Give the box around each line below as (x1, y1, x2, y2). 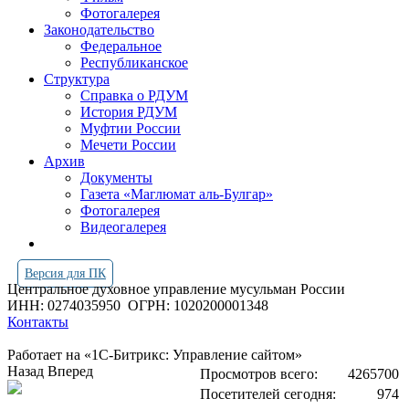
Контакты (7, 314, 68, 330)
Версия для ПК (25, 267, 106, 280)
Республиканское (80, 55, 188, 70)
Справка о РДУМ (80, 88, 188, 103)
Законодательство (44, 22, 154, 37)
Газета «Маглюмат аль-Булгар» (80, 186, 273, 202)
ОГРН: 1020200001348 (128, 298, 268, 313)
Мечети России (80, 137, 176, 152)
